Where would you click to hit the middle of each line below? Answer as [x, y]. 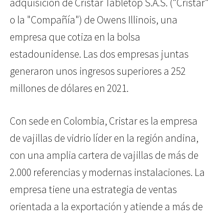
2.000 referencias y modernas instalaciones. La [107, 173]
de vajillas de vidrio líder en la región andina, [104, 138]
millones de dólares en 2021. [69, 88]
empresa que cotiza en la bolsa [75, 37]
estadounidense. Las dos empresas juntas [99, 54]
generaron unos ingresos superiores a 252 [98, 71]
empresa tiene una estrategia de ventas [93, 190]
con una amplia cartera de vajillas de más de [104, 155]
